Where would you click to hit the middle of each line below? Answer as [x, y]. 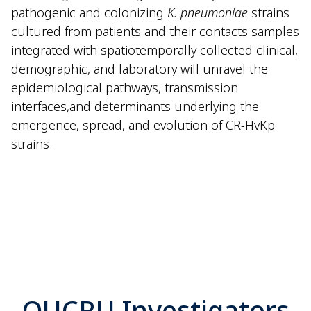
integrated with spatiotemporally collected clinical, [154, 50]
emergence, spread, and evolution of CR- [128, 125]
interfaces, [40, 107]
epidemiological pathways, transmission [125, 88]
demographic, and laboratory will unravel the [140, 69]
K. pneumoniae [208, 13]
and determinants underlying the [164, 107]
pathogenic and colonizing [89, 13]
